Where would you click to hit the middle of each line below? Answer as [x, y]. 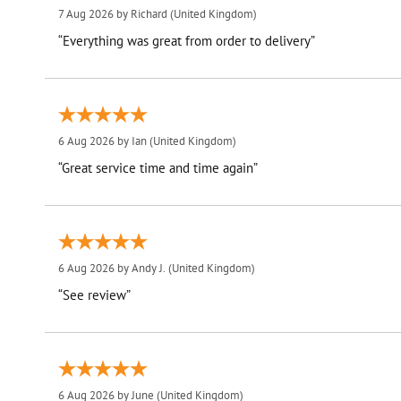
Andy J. [148, 269]
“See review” [94, 295]
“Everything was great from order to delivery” [186, 41]
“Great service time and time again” [158, 168]
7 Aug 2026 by [94, 14]
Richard [149, 14]
